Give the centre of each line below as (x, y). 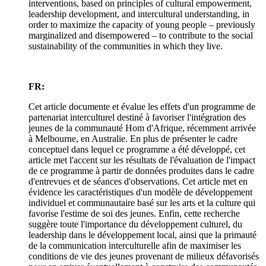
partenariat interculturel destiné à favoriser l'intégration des (137, 118)
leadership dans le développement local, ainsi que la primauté (142, 235)
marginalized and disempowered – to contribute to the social (141, 36)
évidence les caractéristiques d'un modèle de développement (140, 192)
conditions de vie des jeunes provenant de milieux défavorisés (144, 256)
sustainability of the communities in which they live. (126, 46)
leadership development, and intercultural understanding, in (139, 14)
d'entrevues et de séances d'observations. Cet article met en (138, 182)
